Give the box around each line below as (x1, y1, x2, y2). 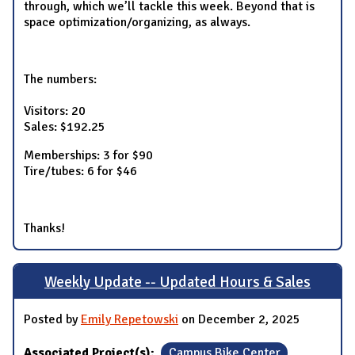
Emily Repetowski (81, 311, 178, 328)
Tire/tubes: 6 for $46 (24, 163, 137, 180)
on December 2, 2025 (178, 311, 300, 328)
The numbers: (24, 71, 97, 88)
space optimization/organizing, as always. (24, 14, 250, 31)
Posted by (24, 311, 81, 328)
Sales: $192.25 (24, 119, 105, 136)
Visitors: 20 (24, 103, 86, 120)
